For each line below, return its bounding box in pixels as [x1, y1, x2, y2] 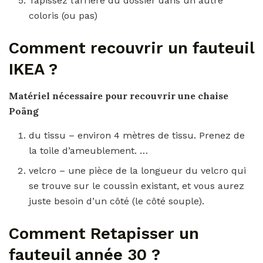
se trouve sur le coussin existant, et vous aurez [29, 180, 245, 192]
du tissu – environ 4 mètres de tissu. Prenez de [29, 130, 245, 141]
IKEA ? [9, 60, 58, 79]
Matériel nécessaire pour [9, 90, 130, 102]
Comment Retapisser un [9, 224, 199, 244]
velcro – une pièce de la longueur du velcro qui [29, 165, 247, 177]
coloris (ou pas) [29, 10, 98, 22]
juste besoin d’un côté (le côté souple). [29, 195, 205, 207]
